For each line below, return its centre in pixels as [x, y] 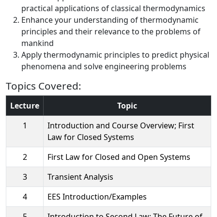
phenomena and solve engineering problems [104, 66]
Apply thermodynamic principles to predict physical [115, 54]
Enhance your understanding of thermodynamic [110, 20]
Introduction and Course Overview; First [121, 125]
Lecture [25, 105]
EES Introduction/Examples [97, 196]
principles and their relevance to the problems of [111, 31]
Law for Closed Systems [91, 137]
